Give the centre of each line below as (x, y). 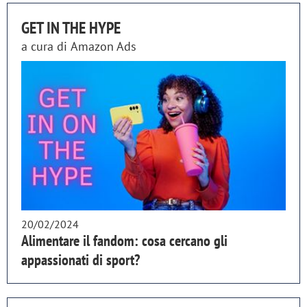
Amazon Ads (103, 47)
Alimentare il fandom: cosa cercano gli (124, 240)
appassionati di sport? (81, 259)
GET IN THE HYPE (71, 28)
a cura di (46, 47)
